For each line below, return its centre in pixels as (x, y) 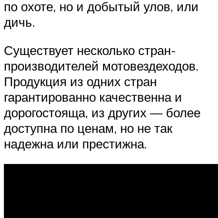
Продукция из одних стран (80, 82)
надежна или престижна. (75, 144)
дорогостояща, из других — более (102, 113)
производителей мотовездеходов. (101, 66)
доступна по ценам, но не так (88, 128)
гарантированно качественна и (93, 97)
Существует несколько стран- (90, 50)
